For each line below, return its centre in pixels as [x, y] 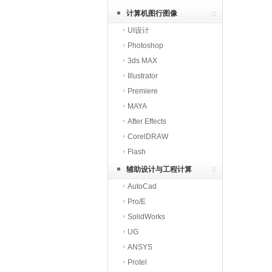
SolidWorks [146, 217]
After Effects [147, 121]
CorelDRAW [148, 137]
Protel [137, 262]
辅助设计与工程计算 [159, 169]
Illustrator [143, 76]
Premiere [143, 91]
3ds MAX [142, 61]
